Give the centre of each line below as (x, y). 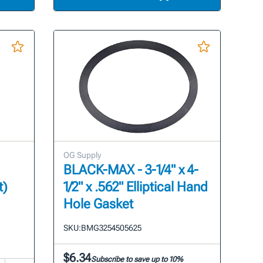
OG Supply (82, 155)
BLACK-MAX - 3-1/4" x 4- (131, 170)
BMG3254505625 (112, 228)
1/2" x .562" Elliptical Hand (136, 187)
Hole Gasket (99, 204)
